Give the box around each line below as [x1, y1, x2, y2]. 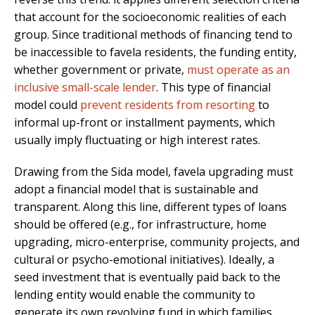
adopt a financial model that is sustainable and [14, 181, 258, 198]
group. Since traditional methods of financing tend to [14, 27, 292, 43]
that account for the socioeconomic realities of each [14, 9, 286, 25]
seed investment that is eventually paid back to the [14, 269, 281, 285]
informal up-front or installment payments [14, 115, 239, 131]
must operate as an [187, 62, 290, 78]
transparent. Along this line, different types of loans [14, 199, 287, 215]
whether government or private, [14, 62, 187, 78]
